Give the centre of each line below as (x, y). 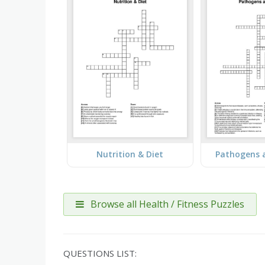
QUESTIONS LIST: (100, 253)
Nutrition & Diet (130, 154)
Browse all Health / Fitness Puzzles (166, 204)
